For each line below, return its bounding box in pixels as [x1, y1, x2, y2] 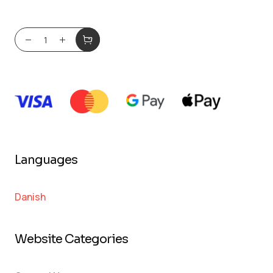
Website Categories [14, 231, 128, 247]
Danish [14, 190, 46, 204]
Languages [14, 152, 77, 168]
